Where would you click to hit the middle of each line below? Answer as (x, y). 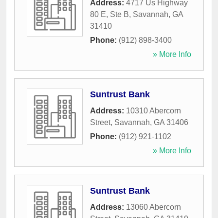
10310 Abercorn (154, 111)
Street (100, 123)
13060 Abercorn (154, 207)
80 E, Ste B (109, 15)
